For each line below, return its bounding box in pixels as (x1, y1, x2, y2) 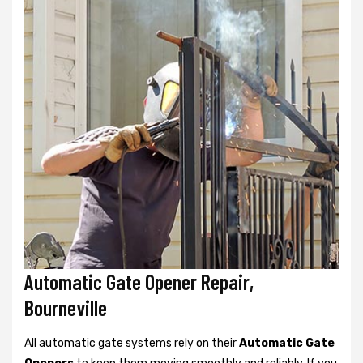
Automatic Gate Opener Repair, (24, 268, 254, 294)
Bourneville (24, 294, 107, 320)
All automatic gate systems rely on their (24, 335, 239, 350)
